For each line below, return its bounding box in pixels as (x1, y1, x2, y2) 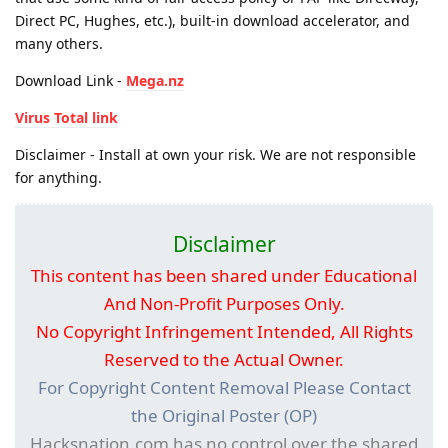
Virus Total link (15, 107, 118, 127)
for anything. (15, 167, 102, 187)
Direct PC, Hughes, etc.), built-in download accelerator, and (15, 10, 410, 30)
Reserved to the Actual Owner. (104, 347, 344, 371)
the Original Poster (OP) (131, 403, 317, 427)
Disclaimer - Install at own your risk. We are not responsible (15, 144, 416, 164)
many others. (15, 33, 103, 53)
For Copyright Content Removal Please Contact (37, 375, 411, 399)
